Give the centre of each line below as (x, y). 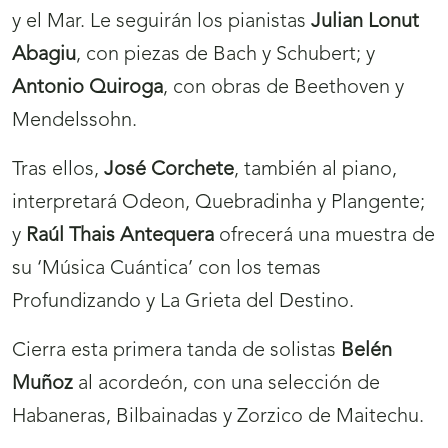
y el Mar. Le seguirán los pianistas (161, 22)
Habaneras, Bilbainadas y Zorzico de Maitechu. (218, 417)
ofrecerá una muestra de (324, 236)
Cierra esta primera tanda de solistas (176, 351)
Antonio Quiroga (87, 88)
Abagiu (44, 55)
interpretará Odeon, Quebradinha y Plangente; (218, 203)
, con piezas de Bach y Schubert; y (225, 55)
